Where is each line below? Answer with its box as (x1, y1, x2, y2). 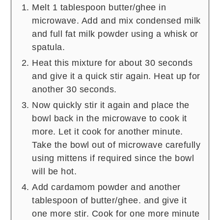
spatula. (32, 42, 65, 53)
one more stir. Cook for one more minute (32, 209, 200, 219)
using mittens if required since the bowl (32, 153, 194, 164)
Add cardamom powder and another (32, 182, 181, 192)
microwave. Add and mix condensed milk (32, 16, 201, 26)
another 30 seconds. (32, 84, 117, 95)
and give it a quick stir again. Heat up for (32, 71, 200, 82)
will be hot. (32, 166, 77, 177)
